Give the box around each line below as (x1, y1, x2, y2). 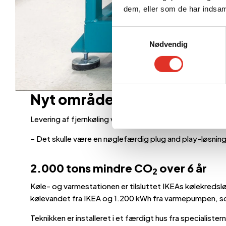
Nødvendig (149, 39, 188, 48)
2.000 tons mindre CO (30, 160, 152, 175)
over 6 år (157, 160, 207, 175)
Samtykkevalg (111, 28, 160, 37)
